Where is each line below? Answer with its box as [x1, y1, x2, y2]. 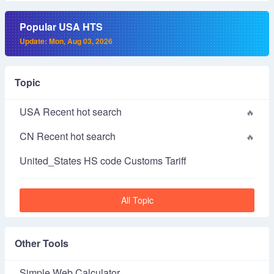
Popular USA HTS [20, 20, 103, 34]
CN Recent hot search [20, 129, 116, 143]
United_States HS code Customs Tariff [20, 154, 187, 168]
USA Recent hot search [20, 105, 122, 119]
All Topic [120, 194, 154, 206]
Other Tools [15, 236, 68, 250]
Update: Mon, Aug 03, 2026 [20, 35, 113, 46]
